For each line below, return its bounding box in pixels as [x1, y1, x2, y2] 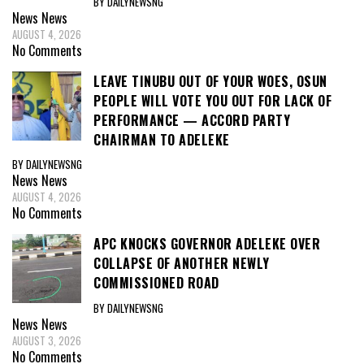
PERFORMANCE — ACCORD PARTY [93, 110, 290, 130]
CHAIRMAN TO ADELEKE [93, 129, 230, 149]
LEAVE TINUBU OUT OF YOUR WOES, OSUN [93, 71, 327, 91]
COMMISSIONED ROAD [93, 273, 219, 293]
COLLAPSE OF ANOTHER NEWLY [93, 253, 270, 274]
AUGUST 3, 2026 [12, 331, 81, 349]
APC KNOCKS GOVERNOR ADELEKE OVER [93, 234, 320, 254]
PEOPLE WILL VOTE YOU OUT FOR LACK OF [93, 90, 331, 110]
